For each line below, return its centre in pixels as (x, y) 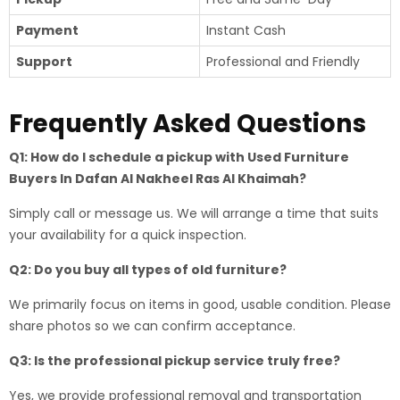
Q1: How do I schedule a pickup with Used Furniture (179, 157)
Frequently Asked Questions (187, 124)
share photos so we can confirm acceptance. (152, 326)
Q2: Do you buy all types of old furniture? (148, 270)
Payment (47, 30)
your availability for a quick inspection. (128, 235)
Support (44, 62)
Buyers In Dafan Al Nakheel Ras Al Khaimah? (158, 179)
